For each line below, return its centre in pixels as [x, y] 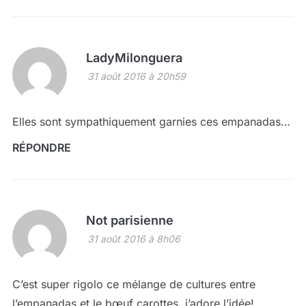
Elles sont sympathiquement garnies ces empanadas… [151, 122]
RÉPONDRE [41, 148]
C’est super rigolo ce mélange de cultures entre [134, 284]
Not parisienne [129, 221]
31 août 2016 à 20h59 [136, 76]
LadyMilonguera [134, 58]
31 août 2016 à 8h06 [134, 239]
